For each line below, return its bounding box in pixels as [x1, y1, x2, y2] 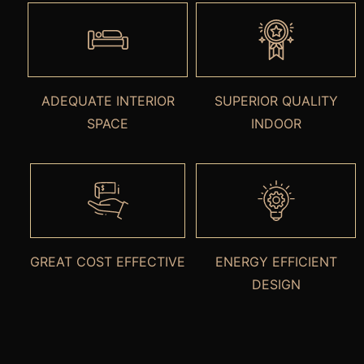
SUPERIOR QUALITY [214, 92, 338, 109]
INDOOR [250, 115, 301, 132]
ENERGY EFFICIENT [214, 253, 337, 270]
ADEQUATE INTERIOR [41, 92, 175, 109]
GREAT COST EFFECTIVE [30, 253, 185, 270]
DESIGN [251, 275, 301, 292]
